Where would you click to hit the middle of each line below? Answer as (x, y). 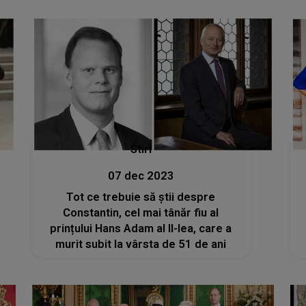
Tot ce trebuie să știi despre (141, 197)
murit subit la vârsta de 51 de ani (141, 244)
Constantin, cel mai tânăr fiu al (141, 213)
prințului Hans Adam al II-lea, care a (141, 228)
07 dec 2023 (141, 176)
